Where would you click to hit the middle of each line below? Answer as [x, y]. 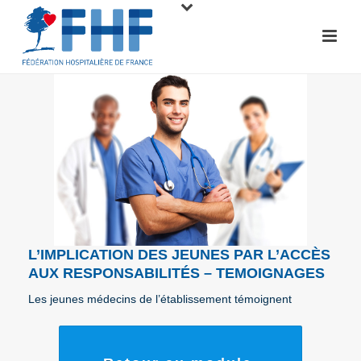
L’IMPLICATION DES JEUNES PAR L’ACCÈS [179, 254]
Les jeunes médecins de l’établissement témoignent [160, 299]
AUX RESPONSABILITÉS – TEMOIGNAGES [176, 273]
